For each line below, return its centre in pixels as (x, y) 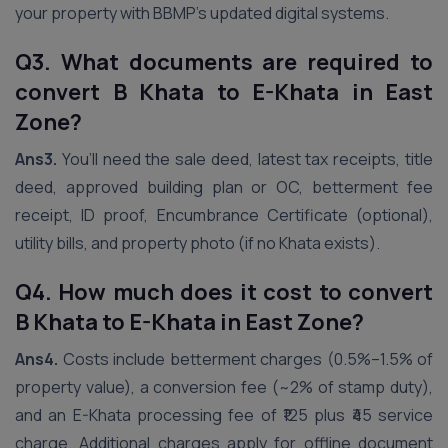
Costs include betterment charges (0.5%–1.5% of (245, 359)
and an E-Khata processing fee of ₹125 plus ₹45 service (224, 415)
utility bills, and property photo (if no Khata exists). (197, 243)
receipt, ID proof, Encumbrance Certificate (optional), (224, 215)
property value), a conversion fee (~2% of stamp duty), (224, 387)
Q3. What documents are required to (224, 62)
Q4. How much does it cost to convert (224, 292)
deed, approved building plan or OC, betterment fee (224, 187)
